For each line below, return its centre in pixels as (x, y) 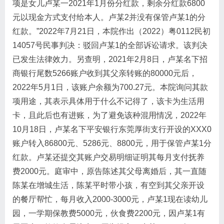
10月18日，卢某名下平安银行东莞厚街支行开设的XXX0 (112, 129)
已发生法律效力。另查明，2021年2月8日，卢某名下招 (110, 59)
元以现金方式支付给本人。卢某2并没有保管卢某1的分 (109, 17)
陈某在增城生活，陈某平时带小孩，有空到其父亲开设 (108, 185)
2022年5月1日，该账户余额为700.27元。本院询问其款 (110, 87)
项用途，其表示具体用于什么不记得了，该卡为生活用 (108, 101)
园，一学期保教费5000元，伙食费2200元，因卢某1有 (109, 213)
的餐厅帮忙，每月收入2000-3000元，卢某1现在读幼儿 (110, 199)
